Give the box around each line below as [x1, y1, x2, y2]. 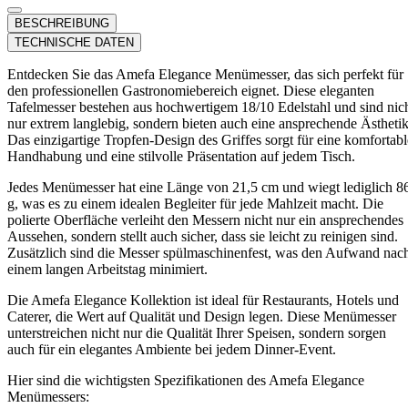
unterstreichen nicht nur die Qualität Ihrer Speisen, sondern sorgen [7, 324, 386, 341]
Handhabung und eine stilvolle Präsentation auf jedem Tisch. [7, 148, 355, 164]
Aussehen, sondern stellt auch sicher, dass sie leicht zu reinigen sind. [7, 228, 398, 244]
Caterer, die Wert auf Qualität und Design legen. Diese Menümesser [7, 308, 396, 324]
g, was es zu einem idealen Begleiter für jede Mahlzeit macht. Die [7, 195, 383, 211]
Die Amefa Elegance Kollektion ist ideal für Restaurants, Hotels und [7, 291, 399, 308]
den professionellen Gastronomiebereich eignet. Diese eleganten [7, 82, 374, 98]
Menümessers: [7, 388, 89, 404]
